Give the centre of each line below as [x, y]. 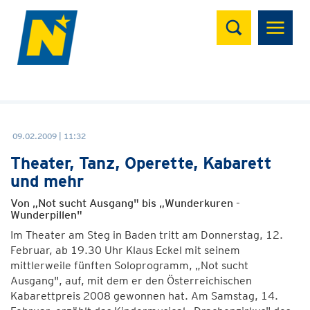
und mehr [47, 181]
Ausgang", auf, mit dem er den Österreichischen [131, 281]
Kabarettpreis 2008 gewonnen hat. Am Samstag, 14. [144, 296]
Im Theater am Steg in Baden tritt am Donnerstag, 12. [147, 235]
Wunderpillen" [46, 215]
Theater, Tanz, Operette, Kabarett [141, 163]
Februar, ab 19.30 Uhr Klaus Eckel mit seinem [125, 250]
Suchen [244, 18]
